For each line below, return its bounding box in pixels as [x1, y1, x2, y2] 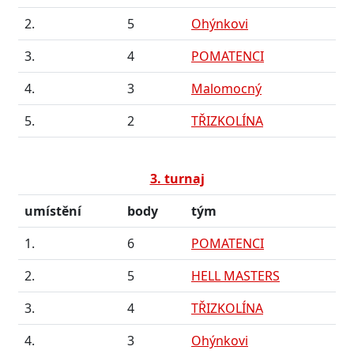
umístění [24, 202, 81, 220]
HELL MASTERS [191, 267, 280, 284]
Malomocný [191, 80, 262, 97]
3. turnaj [149, 170, 205, 187]
